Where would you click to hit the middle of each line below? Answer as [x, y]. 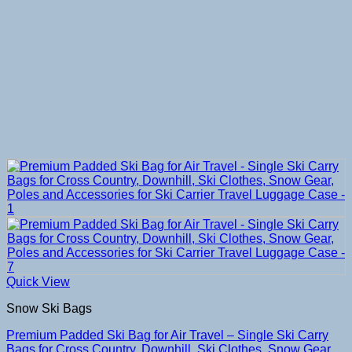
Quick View [38, 281]
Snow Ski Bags [49, 308]
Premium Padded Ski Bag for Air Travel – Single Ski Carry [167, 335]
